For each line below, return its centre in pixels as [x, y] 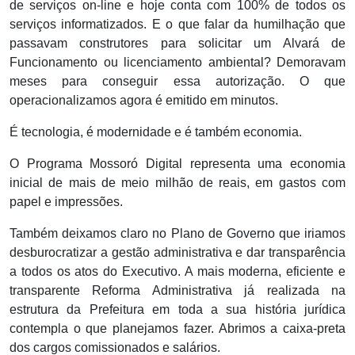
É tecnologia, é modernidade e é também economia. [156, 132]
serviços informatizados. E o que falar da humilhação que [177, 25]
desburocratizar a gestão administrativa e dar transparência [177, 253]
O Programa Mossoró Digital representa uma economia [177, 164]
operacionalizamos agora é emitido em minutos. [144, 101]
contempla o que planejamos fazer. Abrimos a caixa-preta [177, 329]
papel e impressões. [66, 202]
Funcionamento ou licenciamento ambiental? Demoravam [177, 63]
